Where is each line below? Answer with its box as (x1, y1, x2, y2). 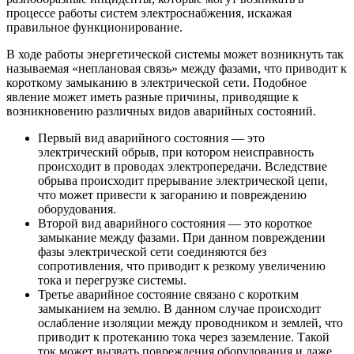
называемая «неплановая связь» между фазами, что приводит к (6, 62, 347, 76)
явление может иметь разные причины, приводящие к (6, 90, 299, 104)
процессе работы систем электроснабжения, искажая (6, 6, 292, 21)
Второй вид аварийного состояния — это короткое (38, 217, 312, 231)
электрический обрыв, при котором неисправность (38, 145, 314, 160)
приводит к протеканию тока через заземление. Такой (38, 330, 330, 345)
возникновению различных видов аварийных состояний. (6, 104, 316, 119)
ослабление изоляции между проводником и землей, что (38, 316, 343, 330)
